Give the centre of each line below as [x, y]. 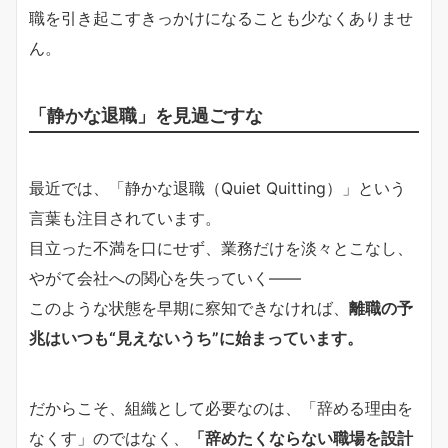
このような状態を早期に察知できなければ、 [189, 307]
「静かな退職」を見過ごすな [146, 114]
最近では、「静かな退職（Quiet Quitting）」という [217, 187]
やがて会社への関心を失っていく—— [165, 277]
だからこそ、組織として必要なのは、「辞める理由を [221, 407]
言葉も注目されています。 [125, 217]
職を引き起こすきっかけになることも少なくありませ [221, 17]
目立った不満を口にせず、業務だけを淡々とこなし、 [221, 247]
